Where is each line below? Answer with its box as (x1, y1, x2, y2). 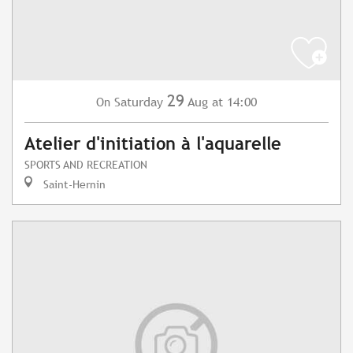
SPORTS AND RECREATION (24, 158, 147, 172)
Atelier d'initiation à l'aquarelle (24, 134, 281, 154)
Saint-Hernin (40, 177, 106, 191)
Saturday (114, 95, 163, 110)
